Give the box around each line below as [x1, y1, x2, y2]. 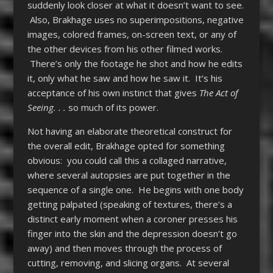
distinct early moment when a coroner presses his [27, 212, 238, 225]
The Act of [199, 86, 238, 99]
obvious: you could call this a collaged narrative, [27, 154, 227, 166]
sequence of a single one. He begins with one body [27, 183, 244, 196]
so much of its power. [65, 101, 158, 113]
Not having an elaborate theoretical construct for [27, 124, 232, 137]
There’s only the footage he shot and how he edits [27, 57, 243, 69]
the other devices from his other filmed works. [27, 42, 222, 55]
